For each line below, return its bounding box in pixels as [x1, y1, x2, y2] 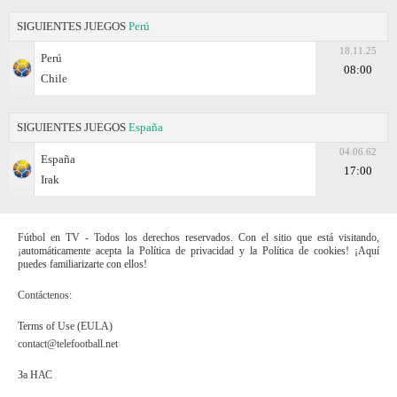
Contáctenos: [18, 288, 72, 301]
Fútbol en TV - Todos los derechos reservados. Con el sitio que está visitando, [18, 230, 379, 244]
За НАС [18, 368, 52, 381]
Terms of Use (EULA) [18, 319, 113, 332]
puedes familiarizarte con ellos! [18, 257, 147, 270]
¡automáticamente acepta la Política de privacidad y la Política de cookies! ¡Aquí [18, 244, 379, 257]
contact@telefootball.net [18, 337, 118, 350]
